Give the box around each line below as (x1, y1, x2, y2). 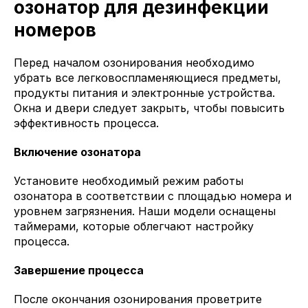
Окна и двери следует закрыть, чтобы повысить (14, 101, 285, 115)
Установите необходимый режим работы (14, 174, 243, 188)
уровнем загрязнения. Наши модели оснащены (14, 204, 276, 219)
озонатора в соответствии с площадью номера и (14, 189, 291, 203)
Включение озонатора (14, 145, 141, 159)
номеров (14, 19, 96, 41)
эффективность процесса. (14, 116, 159, 131)
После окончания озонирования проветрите (14, 292, 262, 307)
